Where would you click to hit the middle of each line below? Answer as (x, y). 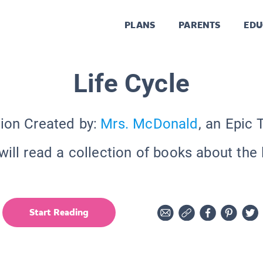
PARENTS (200, 25)
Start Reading (59, 212)
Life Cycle (131, 83)
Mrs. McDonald (149, 124)
